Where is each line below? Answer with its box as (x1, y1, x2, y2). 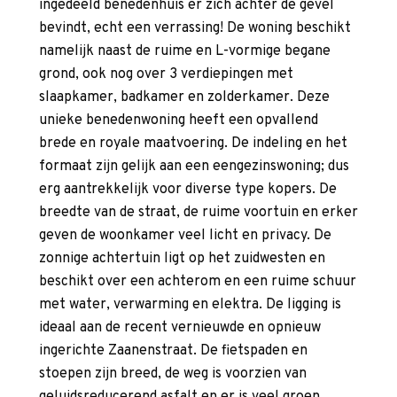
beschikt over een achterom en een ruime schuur (39, 273, 356, 292)
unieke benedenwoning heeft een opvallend (39, 112, 318, 130)
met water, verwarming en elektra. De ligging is (39, 296, 341, 315)
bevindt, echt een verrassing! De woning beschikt (39, 19, 351, 38)
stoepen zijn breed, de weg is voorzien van (39, 365, 307, 384)
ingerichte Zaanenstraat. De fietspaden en (39, 342, 307, 361)
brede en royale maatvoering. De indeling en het (39, 135, 347, 153)
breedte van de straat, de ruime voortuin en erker (39, 204, 358, 222)
